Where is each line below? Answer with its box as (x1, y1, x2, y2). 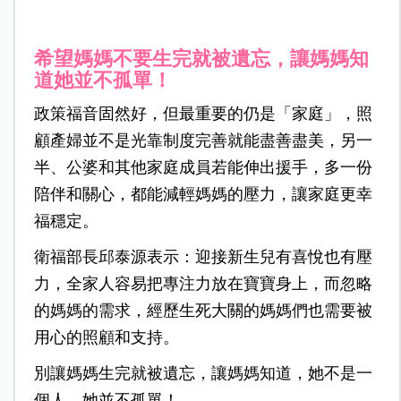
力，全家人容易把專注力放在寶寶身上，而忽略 (33, 275, 372, 294)
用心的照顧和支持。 (33, 328, 179, 347)
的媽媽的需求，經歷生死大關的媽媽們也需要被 (33, 302, 372, 320)
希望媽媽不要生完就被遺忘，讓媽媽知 (33, 47, 369, 71)
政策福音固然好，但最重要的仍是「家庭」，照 (33, 105, 372, 124)
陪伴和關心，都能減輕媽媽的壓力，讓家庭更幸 (33, 185, 372, 204)
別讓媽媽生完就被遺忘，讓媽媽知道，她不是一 (33, 364, 372, 383)
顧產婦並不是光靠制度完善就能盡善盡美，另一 (33, 132, 372, 150)
